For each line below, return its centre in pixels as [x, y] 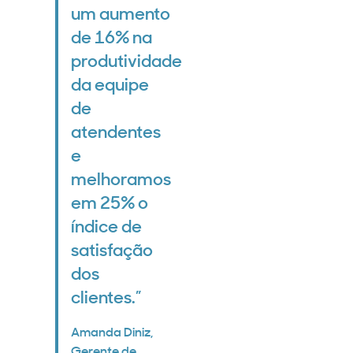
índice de [106, 228]
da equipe [110, 86]
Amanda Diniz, [112, 333]
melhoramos [121, 181]
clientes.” [106, 299]
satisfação [112, 252]
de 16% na [111, 39]
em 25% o [110, 204]
